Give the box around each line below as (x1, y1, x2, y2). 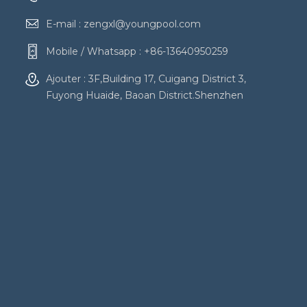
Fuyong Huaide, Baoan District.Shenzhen (46, 88, 243, 101)
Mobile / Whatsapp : (46, 45, 144, 58)
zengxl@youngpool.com (84, 17, 201, 30)
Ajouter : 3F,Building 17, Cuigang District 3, (46, 72, 246, 85)
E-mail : (46, 17, 84, 30)
